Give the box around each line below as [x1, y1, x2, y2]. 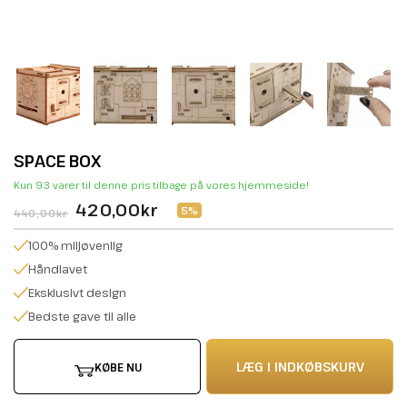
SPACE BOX [14, 150, 102, 172]
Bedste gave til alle [28, 308, 136, 324]
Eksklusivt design [28, 284, 126, 301]
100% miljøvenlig [28, 237, 123, 253]
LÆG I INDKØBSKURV [235, 358, 364, 375]
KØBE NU [94, 359, 142, 374]
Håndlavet [28, 261, 87, 277]
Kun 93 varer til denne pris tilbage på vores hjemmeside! [14, 178, 309, 192]
